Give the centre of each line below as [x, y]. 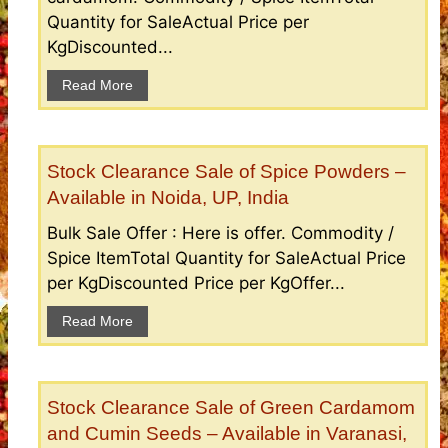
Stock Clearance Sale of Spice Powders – [226, 171]
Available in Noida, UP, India [168, 197]
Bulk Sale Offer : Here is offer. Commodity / [220, 232]
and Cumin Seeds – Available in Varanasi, [227, 433]
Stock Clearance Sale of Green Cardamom [231, 407]
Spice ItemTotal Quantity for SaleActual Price [226, 257]
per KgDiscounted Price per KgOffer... [196, 282]
